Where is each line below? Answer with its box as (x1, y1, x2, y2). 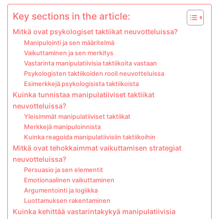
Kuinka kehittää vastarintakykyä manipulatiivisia (13, 207, 175, 216)
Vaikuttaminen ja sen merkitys (23, 49, 113, 57)
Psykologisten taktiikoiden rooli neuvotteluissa (23, 69, 164, 78)
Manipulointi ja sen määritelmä (23, 39, 114, 47)
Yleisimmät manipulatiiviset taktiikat (23, 112, 131, 121)
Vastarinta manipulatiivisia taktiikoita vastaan (23, 59, 157, 67)
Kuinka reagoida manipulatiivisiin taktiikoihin (23, 133, 155, 141)
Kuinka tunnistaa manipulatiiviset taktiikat (13, 90, 154, 99)
